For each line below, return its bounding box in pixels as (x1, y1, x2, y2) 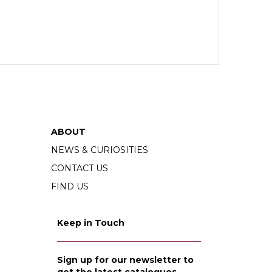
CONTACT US (50, 163, 108, 174)
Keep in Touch (56, 217, 124, 228)
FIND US (50, 181, 89, 192)
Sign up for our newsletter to (56, 254, 194, 265)
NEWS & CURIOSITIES (50, 144, 148, 155)
